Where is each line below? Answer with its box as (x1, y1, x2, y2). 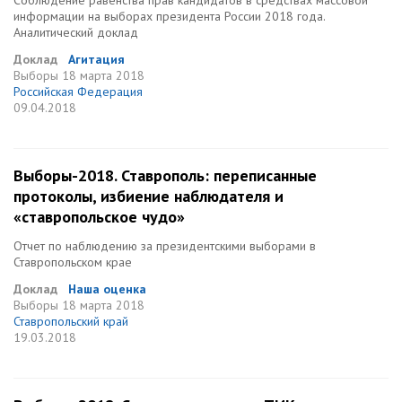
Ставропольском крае (13, 254, 132, 270)
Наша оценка (68, 281, 146, 297)
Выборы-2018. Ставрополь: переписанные (13, 165, 317, 186)
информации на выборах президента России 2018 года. (13, 8, 325, 24)
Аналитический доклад (13, 24, 138, 40)
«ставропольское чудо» (13, 206, 185, 227)
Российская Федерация (13, 83, 143, 100)
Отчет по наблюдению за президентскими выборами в (13, 238, 316, 254)
